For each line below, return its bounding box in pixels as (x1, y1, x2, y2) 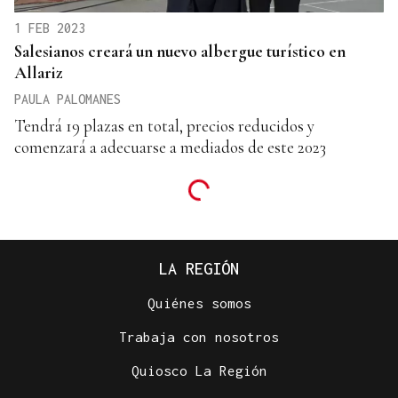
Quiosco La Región (131, 362, 267, 379)
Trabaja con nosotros (119, 329, 279, 346)
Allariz (14, 62, 63, 84)
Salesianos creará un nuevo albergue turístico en (14, 41, 346, 62)
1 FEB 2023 (14, 20, 85, 36)
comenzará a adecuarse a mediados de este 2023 (14, 137, 326, 158)
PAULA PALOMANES (14, 92, 121, 107)
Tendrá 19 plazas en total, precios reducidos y (14, 115, 314, 137)
